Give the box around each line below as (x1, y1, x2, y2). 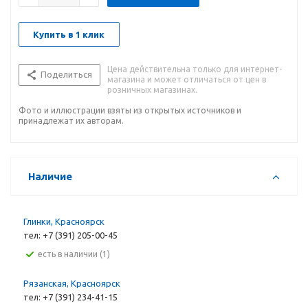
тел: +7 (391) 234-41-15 (23, 292, 118, 302)
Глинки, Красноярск (23, 217, 104, 226)
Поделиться (41, 69, 92, 79)
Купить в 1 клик (33, 30, 104, 39)
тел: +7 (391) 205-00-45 (23, 230, 118, 240)
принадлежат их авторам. (19, 116, 124, 125)
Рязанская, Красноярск (23, 278, 120, 288)
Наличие (28, 170, 72, 182)
